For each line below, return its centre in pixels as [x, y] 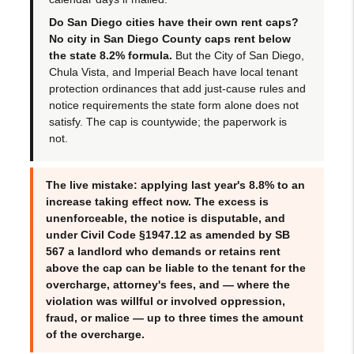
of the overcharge [94, 334]
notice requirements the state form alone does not [174, 105]
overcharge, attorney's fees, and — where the [168, 284]
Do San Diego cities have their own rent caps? [174, 22]
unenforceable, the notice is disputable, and [166, 218]
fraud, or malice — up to [113, 317]
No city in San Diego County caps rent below [170, 38]
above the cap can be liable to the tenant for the [176, 267]
